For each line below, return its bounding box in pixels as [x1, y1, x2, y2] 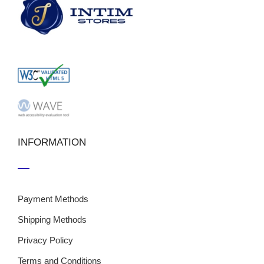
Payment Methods [18, 194, 88, 204]
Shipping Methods [18, 214, 87, 225]
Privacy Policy [18, 235, 73, 245]
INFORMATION [18, 137, 86, 148]
